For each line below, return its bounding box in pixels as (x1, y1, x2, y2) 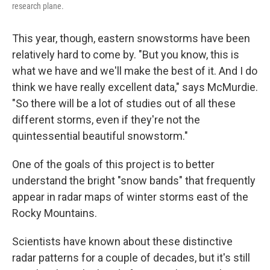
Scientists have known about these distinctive (12, 235, 233, 248)
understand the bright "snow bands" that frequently (12, 174, 256, 187)
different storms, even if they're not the (12, 113, 200, 127)
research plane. (12, 1, 64, 11)
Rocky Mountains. (12, 207, 97, 220)
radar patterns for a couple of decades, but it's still (12, 251, 250, 265)
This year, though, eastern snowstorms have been (12, 32, 250, 45)
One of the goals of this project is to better (12, 158, 215, 171)
